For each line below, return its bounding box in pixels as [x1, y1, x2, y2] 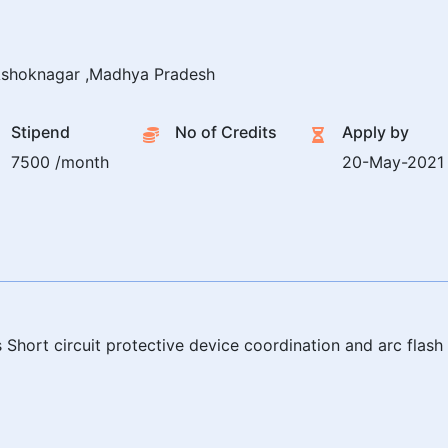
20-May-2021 [342, 152, 445, 173]
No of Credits [174, 122, 277, 143]
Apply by [342, 122, 410, 143]
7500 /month [11, 152, 110, 173]
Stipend [11, 122, 71, 143]
